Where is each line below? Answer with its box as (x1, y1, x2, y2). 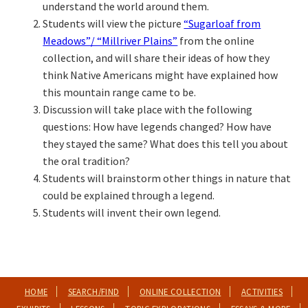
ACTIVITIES (241, 286, 283, 298)
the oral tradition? (43, 154, 131, 168)
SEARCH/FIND (67, 286, 120, 298)
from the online (177, 34, 255, 48)
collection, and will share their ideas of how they (43, 51, 270, 65)
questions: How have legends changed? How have (43, 120, 272, 134)
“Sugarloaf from (184, 16, 261, 31)
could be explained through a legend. (43, 188, 215, 203)
